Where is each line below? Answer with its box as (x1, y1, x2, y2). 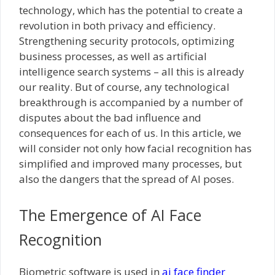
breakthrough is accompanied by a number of (19, 95, 243, 109)
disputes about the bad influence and (19, 110, 201, 125)
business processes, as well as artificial (19, 49, 207, 63)
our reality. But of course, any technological (19, 80, 230, 94)
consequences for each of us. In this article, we (19, 126, 241, 140)
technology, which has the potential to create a (19, 3, 243, 17)
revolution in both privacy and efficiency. (19, 18, 215, 33)
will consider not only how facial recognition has (19, 141, 252, 155)
